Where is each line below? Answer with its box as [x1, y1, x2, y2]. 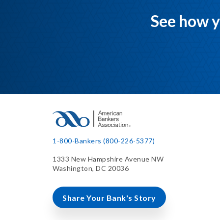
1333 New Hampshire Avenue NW [53, 154, 164, 163]
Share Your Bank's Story [62, 192, 156, 202]
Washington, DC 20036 [53, 164, 129, 172]
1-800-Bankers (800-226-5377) [53, 136, 155, 145]
